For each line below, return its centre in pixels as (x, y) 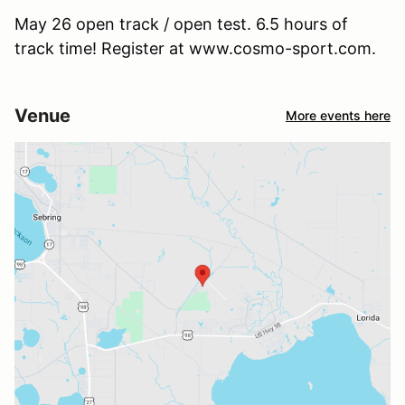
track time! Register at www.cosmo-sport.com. (195, 48)
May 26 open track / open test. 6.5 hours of (181, 24)
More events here (338, 116)
